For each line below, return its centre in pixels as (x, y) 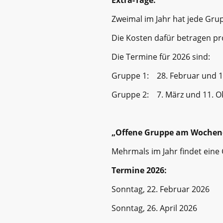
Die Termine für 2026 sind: (161, 56)
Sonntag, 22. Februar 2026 (161, 189)
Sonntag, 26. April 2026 (154, 208)
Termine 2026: (139, 170)
